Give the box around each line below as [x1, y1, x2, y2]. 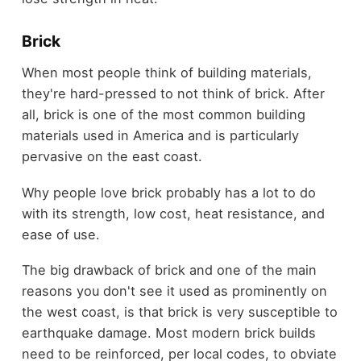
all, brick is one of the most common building [21, 106, 305, 123]
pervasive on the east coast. [21, 148, 202, 165]
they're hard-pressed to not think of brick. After [21, 85, 325, 102]
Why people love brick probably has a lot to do [21, 184, 316, 201]
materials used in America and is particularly [21, 127, 299, 144]
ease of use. [21, 226, 100, 243]
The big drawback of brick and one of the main [21, 262, 317, 279]
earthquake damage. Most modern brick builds [21, 325, 316, 342]
